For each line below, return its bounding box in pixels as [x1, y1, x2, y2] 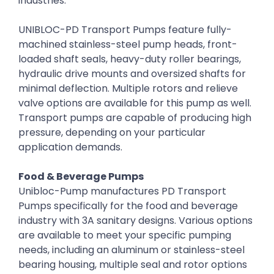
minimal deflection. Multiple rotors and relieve [18, 81, 238, 96]
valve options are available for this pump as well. [18, 96, 251, 111]
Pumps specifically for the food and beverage [18, 199, 238, 213]
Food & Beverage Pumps [18, 169, 144, 184]
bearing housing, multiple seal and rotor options [18, 257, 247, 272]
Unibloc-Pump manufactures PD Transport [18, 184, 226, 199]
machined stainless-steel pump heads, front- [18, 37, 237, 52]
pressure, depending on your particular [18, 125, 206, 140]
